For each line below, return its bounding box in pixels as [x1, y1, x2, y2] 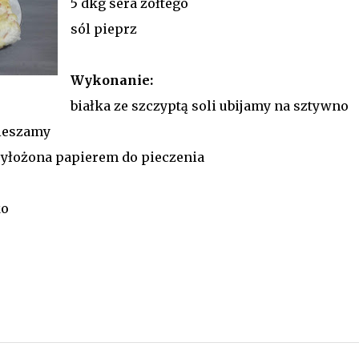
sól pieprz [70, 20, 137, 37]
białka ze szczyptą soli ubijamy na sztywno [70, 97, 349, 114]
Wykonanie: [70, 71, 153, 88]
